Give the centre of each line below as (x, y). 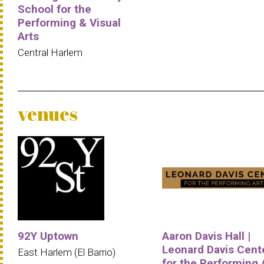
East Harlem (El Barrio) (67, 252)
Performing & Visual (69, 22)
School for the (55, 9)
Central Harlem (50, 52)
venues (48, 113)
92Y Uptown (48, 236)
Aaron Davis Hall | (206, 236)
